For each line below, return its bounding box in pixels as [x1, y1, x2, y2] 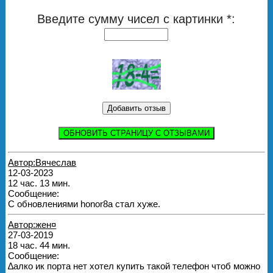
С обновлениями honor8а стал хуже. [8, 199, 161, 210]
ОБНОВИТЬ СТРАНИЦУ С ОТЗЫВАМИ [63, 128, 210, 138]
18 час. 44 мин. [8, 240, 71, 251]
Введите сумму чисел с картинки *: [37, 12, 236, 26]
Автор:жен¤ [8, 219, 57, 230]
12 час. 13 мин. [8, 178, 71, 189]
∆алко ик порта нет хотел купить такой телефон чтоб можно [8, 261, 261, 272]
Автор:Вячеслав [8, 157, 77, 168]
